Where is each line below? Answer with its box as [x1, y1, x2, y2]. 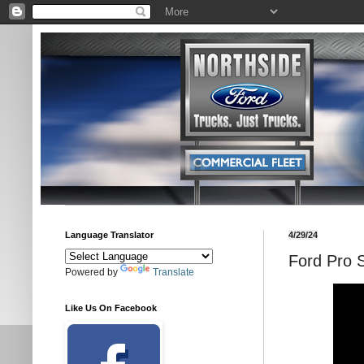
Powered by [65, 266, 120, 278]
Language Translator [65, 230, 154, 240]
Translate [153, 266, 194, 278]
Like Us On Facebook [65, 303, 157, 313]
